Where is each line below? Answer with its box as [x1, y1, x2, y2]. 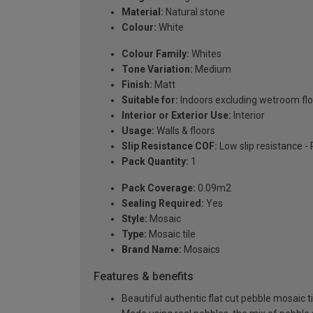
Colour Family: [122, 48, 189, 59]
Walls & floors [154, 125, 215, 136]
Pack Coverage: [122, 182, 196, 194]
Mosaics [182, 244, 220, 255]
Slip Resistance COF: [122, 140, 217, 152]
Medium [193, 64, 231, 75]
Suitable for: [122, 94, 178, 105]
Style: [122, 213, 147, 224]
